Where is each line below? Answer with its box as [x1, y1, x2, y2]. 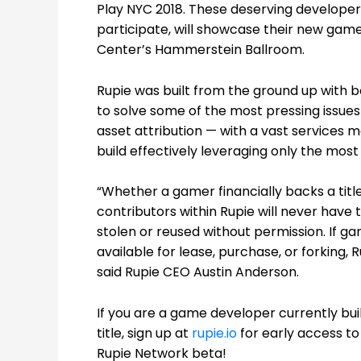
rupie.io [192, 323, 237, 342]
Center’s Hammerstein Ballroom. [97, 40, 311, 60]
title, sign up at [97, 323, 192, 342]
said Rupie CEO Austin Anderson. [97, 263, 299, 282]
